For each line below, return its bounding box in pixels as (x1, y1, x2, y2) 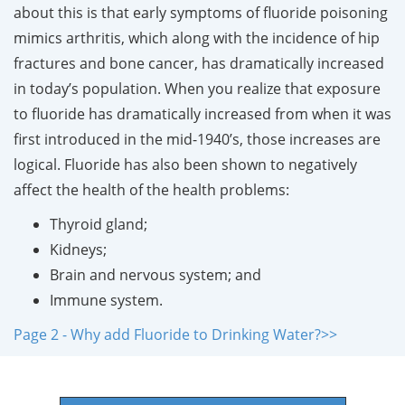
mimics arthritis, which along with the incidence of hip (14, 27, 380, 48)
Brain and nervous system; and (50, 264, 261, 285)
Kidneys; (50, 239, 107, 259)
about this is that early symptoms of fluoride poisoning (14, 2, 388, 23)
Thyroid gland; (50, 213, 147, 234)
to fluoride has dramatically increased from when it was (14, 103, 391, 124)
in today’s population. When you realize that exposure (14, 78, 381, 99)
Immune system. (50, 289, 163, 310)
